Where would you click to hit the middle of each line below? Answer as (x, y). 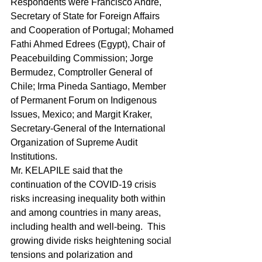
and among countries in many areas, (87, 213)
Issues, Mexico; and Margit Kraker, (82, 114)
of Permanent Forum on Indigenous (85, 100)
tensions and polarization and (73, 255)
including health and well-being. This (89, 227)
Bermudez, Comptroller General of (82, 72)
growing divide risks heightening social (92, 241)
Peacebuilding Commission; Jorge (83, 58)
